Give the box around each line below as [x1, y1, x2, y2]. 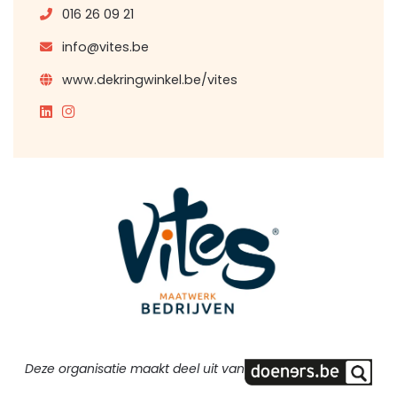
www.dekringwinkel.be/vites [62, 70, 237, 89]
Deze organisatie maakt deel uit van [25, 360, 245, 378]
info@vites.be [62, 37, 149, 56]
